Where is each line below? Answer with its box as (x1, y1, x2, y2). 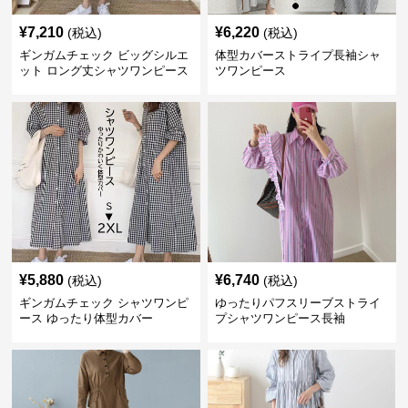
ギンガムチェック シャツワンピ (19, 296, 189, 310)
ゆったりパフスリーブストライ (214, 296, 381, 310)
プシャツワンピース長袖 (214, 311, 345, 325)
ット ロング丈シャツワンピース (19, 64, 189, 77)
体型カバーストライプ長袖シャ (214, 48, 381, 62)
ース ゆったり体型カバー (19, 311, 154, 325)
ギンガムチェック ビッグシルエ (19, 48, 189, 62)
